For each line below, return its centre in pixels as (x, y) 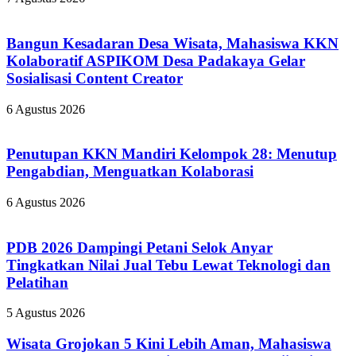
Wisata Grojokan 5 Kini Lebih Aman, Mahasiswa (169, 344)
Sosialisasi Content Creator (95, 78)
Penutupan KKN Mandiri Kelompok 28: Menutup (172, 154)
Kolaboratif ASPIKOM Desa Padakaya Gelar (156, 60)
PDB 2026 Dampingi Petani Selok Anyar (139, 247)
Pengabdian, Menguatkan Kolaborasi (130, 172)
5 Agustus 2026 (46, 313)
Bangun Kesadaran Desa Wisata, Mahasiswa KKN (172, 43)
